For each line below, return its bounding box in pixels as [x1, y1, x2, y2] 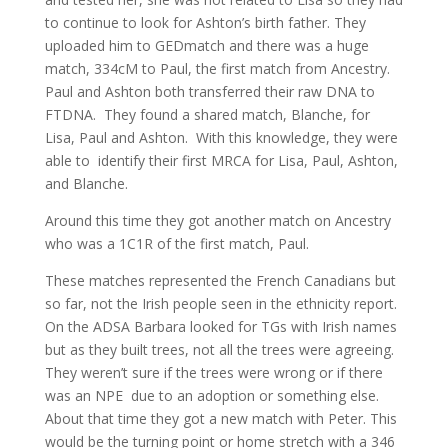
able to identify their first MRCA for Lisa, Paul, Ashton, [44, 151, 398, 170]
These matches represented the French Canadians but [44, 271, 396, 290]
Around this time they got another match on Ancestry [44, 211, 391, 230]
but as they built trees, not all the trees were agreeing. [44, 340, 394, 359]
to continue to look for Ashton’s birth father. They [44, 13, 366, 32]
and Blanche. [44, 174, 128, 193]
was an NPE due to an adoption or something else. [44, 386, 379, 405]
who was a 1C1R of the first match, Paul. [44, 234, 309, 253]
